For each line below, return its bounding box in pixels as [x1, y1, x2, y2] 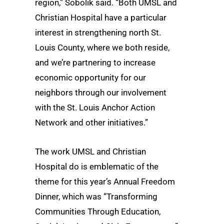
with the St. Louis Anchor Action [35, 102, 155, 113]
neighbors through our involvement [35, 87, 166, 98]
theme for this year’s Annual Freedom [35, 176, 175, 186]
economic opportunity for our [35, 72, 146, 83]
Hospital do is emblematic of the [35, 161, 158, 171]
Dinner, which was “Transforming [35, 191, 157, 201]
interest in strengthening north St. [35, 27, 161, 38]
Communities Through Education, [35, 206, 160, 216]
